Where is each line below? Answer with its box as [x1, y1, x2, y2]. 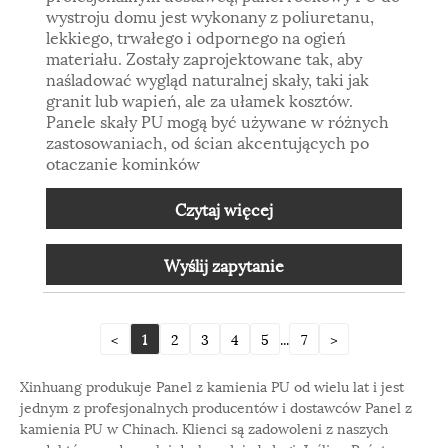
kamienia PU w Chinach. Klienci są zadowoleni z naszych [20, 417, 388, 439]
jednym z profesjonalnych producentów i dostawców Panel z [20, 396, 412, 418]
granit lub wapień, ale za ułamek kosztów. [46, 86, 354, 112]
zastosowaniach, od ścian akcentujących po [46, 128, 370, 154]
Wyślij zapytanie [164, 251, 284, 277]
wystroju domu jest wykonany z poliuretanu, [46, 2, 375, 28]
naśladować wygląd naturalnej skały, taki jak [46, 65, 370, 91]
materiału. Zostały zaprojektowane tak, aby [46, 44, 363, 70]
